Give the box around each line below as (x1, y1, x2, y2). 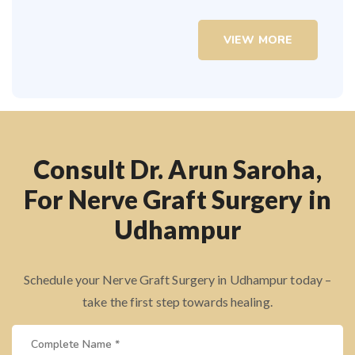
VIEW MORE (223, 32, 292, 48)
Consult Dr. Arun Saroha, (33, 153, 322, 185)
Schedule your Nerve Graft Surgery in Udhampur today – (23, 271, 332, 287)
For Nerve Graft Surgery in (24, 183, 331, 215)
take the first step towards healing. (82, 293, 273, 309)
